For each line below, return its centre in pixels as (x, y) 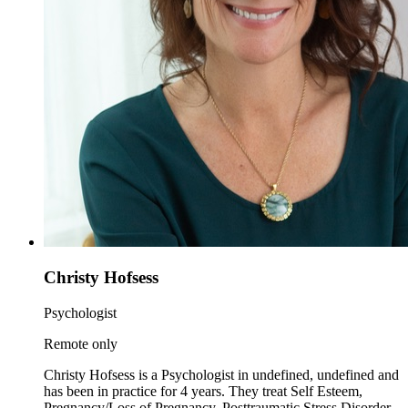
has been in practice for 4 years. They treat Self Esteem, (203, 391)
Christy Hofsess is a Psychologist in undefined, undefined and (221, 374)
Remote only (81, 343)
